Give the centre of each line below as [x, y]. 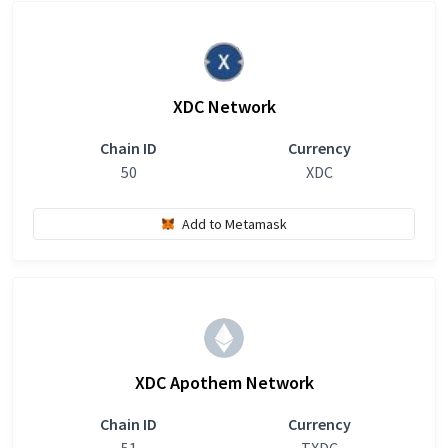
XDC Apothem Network [224, 382]
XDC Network [224, 106]
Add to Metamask [234, 223]
